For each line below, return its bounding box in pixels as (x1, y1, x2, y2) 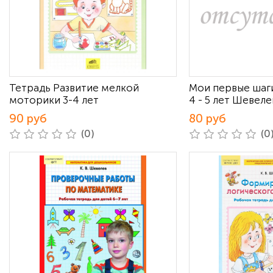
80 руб (189, 112, 226, 126)
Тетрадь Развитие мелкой (9, 82, 139, 94)
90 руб (9, 112, 47, 126)
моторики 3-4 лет (9, 94, 99, 106)
